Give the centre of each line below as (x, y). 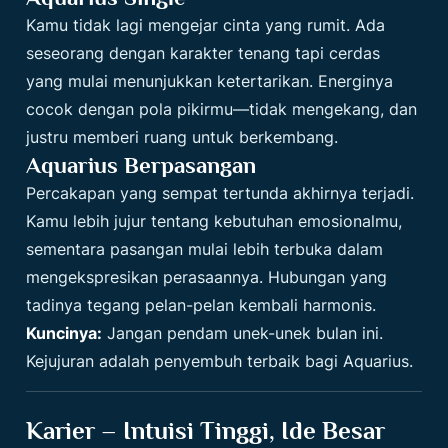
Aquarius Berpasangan (141, 164)
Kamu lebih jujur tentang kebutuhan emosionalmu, (214, 220)
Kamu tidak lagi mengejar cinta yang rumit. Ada (206, 24)
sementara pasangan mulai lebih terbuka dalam (205, 248)
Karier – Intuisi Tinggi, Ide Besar (206, 430)
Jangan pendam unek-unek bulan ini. (243, 332)
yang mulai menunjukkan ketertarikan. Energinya (210, 80)
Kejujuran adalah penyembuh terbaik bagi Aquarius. (220, 360)
